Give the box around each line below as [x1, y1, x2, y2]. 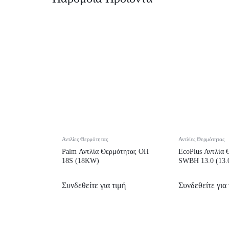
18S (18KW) [62, 156, 99, 165]
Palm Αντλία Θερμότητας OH [62, 147, 149, 155]
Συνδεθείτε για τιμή [62, 180, 126, 190]
